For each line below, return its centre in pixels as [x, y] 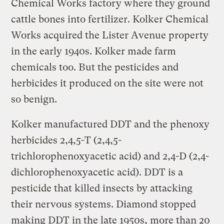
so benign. [34, 99]
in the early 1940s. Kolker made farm [94, 51]
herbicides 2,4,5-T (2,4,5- [66, 140]
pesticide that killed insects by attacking [102, 188]
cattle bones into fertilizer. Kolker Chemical [110, 19]
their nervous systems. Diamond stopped [104, 204]
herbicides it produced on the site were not [107, 83]
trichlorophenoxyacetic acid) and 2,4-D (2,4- [110, 156]
